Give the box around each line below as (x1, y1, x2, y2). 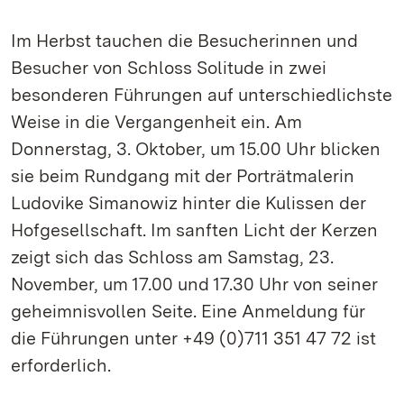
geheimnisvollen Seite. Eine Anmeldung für (11, 300, 365, 322)
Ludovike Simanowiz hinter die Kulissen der (11, 192, 366, 214)
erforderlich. (11, 354, 111, 376)
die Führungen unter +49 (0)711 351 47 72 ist (11, 327, 376, 349)
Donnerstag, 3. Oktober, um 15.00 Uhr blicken (11, 138, 381, 160)
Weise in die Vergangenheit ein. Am (11, 111, 302, 133)
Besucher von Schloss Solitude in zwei (11, 57, 326, 78)
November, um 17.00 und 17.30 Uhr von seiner (11, 273, 378, 295)
